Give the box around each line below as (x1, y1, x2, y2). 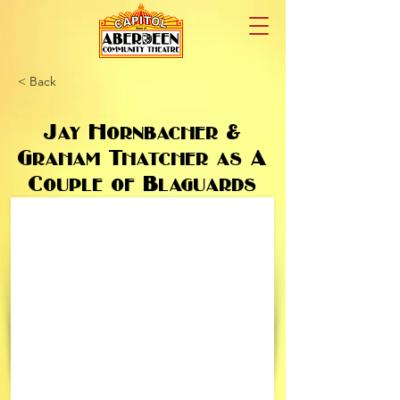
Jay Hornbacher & (43, 121, 242, 143)
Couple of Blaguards (28, 173, 257, 195)
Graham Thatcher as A (18, 147, 267, 169)
